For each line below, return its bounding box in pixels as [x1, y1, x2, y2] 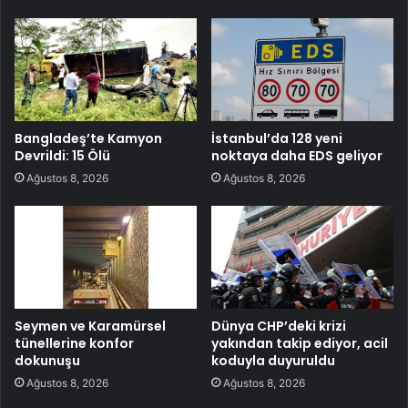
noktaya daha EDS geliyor [211, 146, 382, 165]
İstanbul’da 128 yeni [211, 128, 342, 148]
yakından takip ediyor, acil [211, 333, 388, 352]
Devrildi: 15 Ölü [15, 146, 110, 165]
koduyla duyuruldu [211, 351, 335, 370]
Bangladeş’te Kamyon [15, 128, 162, 148]
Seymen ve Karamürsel [15, 316, 166, 335]
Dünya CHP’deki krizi [211, 316, 346, 335]
